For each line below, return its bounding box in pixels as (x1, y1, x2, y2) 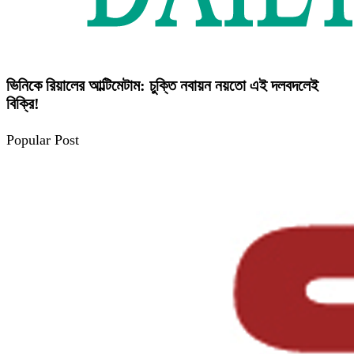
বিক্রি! (6, 94, 40, 112)
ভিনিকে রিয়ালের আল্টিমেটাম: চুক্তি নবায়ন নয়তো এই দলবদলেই (6, 76, 318, 94)
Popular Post (6, 131, 79, 148)
